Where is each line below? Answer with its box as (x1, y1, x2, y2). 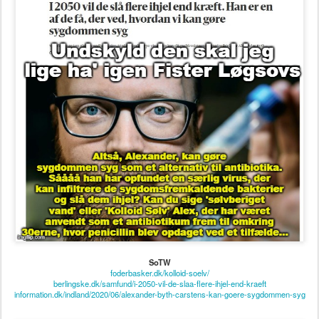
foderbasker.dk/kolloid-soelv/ (110, 145, 209, 156)
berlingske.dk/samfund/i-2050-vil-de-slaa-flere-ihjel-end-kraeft (53, 155, 266, 167)
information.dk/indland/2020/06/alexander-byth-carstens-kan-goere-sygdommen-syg (14, 166, 305, 177)
